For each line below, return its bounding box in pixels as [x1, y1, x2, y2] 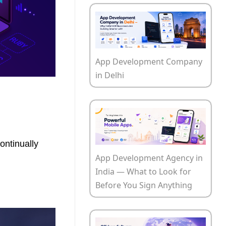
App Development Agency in [95, 152, 203, 163]
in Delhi [95, 69, 124, 81]
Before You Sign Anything [95, 179, 192, 191]
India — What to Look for [95, 165, 191, 177]
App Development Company [95, 55, 202, 67]
